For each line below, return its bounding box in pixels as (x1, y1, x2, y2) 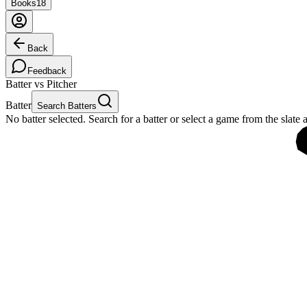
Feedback (27, 66, 66, 76)
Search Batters (37, 101, 97, 111)
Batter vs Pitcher (5, 78, 77, 90)
